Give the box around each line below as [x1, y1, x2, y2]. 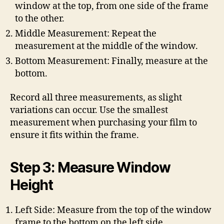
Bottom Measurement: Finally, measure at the [15, 55, 208, 67]
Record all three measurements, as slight [10, 91, 182, 103]
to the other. [15, 13, 64, 24]
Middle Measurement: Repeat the [15, 28, 156, 39]
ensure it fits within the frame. [10, 129, 139, 141]
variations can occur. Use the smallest [10, 104, 168, 116]
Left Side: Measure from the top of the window [15, 204, 211, 216]
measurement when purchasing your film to [10, 116, 197, 128]
